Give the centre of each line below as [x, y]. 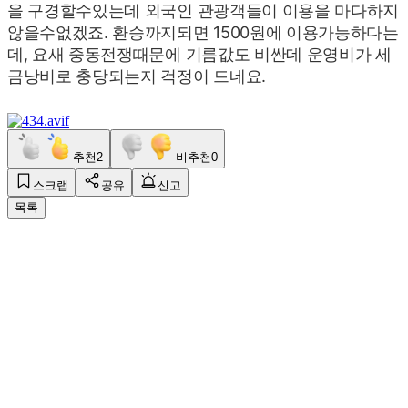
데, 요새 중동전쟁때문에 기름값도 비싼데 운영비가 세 [199, 54]
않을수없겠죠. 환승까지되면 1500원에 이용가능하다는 [203, 32]
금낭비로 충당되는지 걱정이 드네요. [137, 76]
